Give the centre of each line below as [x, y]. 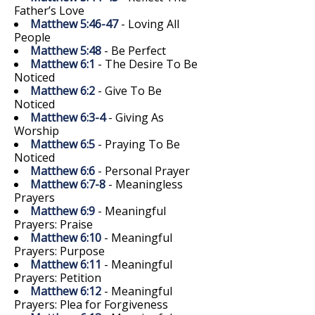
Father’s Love [49, 10]
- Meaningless [144, 184]
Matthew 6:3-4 [68, 117]
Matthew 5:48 [66, 50]
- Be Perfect [134, 50]
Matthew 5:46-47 [74, 24]
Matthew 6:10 [66, 237]
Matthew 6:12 [66, 291]
